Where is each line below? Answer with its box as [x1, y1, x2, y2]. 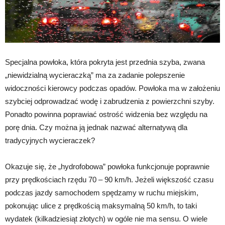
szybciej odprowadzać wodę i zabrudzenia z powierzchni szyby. [5, 96, 214, 105]
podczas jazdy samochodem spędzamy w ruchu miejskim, [5, 188, 198, 197]
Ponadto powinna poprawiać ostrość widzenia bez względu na [5, 109, 207, 119]
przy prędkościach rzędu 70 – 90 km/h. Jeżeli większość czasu [5, 175, 213, 184]
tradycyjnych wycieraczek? [5, 136, 95, 145]
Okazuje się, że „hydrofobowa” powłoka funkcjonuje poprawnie [5, 162, 209, 171]
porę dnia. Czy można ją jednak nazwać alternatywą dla [5, 123, 187, 132]
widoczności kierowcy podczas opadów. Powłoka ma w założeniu [5, 83, 220, 92]
